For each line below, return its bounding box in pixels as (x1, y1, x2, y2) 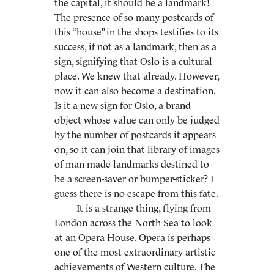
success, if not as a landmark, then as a (54, 41, 217, 52)
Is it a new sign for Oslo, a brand (54, 100, 191, 111)
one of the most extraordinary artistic (54, 246, 215, 257)
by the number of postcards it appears (54, 129, 216, 140)
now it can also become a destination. (54, 85, 215, 96)
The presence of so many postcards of (54, 12, 213, 23)
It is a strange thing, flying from (76, 202, 211, 213)
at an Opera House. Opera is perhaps (54, 232, 210, 243)
